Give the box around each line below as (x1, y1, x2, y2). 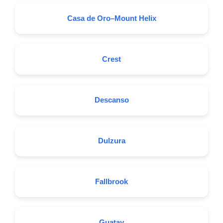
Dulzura (98, 136, 125, 145)
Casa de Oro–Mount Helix (67, 14, 156, 22)
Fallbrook (95, 177, 128, 186)
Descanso (94, 96, 129, 104)
